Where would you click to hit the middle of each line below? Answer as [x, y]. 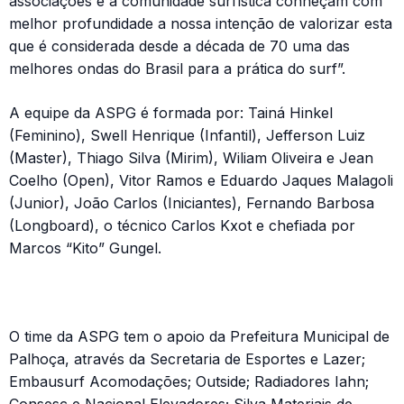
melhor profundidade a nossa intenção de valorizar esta [201, 23]
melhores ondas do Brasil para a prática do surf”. [177, 68]
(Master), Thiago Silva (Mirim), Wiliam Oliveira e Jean [191, 157]
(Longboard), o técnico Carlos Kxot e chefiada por [182, 225]
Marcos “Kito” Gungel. [85, 248]
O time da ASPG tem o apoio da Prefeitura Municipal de [199, 336]
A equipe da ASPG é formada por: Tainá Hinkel [171, 112]
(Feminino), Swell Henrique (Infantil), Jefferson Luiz [187, 135]
